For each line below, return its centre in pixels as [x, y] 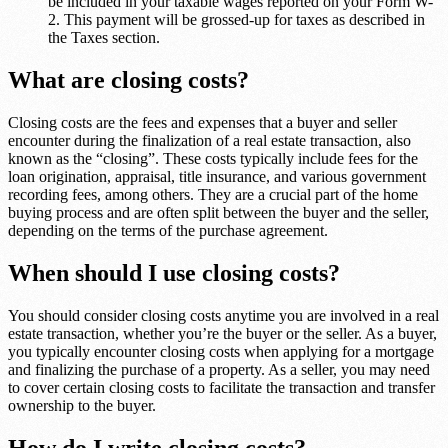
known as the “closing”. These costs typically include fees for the [213, 158]
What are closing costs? [128, 80]
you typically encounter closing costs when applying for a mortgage [221, 351]
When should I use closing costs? [174, 272]
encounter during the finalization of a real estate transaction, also [209, 140]
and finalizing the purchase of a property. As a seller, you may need [219, 369]
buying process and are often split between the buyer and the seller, [218, 212]
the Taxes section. [104, 38]
